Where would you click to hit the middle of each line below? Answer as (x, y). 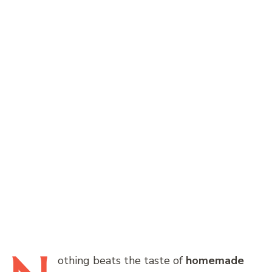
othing (74, 260)
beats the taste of (138, 260)
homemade (215, 260)
